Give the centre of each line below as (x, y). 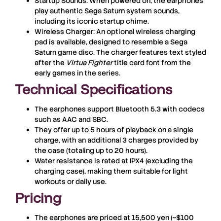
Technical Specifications (93, 89)
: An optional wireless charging (144, 32)
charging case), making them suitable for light (111, 171)
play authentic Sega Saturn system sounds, (107, 11)
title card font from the (152, 63)
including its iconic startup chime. (92, 21)
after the (50, 63)
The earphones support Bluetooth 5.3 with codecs (120, 109)
